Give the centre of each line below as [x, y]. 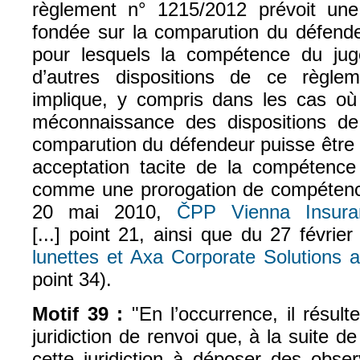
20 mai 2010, [105, 211]
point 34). [72, 279]
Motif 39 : [78, 313]
